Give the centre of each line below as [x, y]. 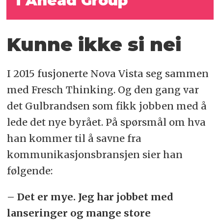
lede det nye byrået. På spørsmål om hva [106, 122]
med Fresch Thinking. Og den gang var [103, 90]
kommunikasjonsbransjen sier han [95, 154]
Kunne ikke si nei [94, 44]
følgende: [29, 171]
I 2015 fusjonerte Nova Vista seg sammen [108, 73]
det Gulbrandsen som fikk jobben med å [107, 106]
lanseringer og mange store [79, 213]
